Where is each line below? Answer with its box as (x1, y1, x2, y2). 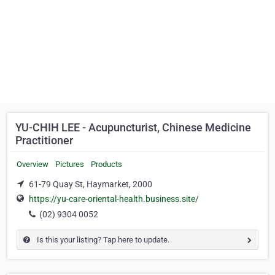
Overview (17, 160, 48, 169)
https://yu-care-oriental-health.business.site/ (29, 194, 199, 204)
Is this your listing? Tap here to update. (35, 235, 169, 245)
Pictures (55, 160, 84, 169)
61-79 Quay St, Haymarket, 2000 (29, 179, 152, 189)
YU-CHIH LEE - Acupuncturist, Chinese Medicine (15, 121, 251, 134)
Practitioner (15, 134, 73, 147)
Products (91, 160, 122, 169)
